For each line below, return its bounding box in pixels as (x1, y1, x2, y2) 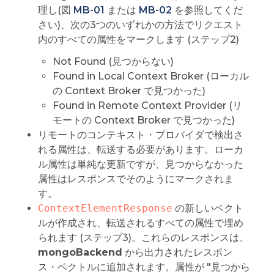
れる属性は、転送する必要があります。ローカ (37, 144, 243, 156)
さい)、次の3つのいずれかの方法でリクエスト (37, 19, 243, 31)
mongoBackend (37, 246, 122, 259)
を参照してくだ (171, 4, 243, 17)
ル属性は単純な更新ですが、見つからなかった (37, 158, 243, 171)
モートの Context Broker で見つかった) (52, 114, 235, 127)
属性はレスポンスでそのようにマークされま (37, 173, 234, 185)
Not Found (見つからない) (52, 56, 174, 68)
